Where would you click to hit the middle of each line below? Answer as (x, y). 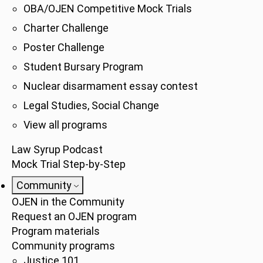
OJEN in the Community (68, 202)
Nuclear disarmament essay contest (111, 86)
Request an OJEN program (74, 216)
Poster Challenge (64, 47)
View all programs (65, 125)
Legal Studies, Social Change (91, 105)
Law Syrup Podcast (57, 149)
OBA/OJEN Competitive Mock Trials (108, 9)
